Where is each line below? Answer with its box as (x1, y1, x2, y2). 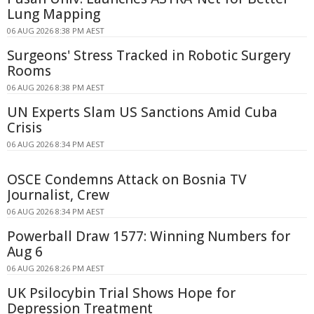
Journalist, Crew (7, 186, 109, 205)
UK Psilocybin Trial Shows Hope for (7, 284, 235, 303)
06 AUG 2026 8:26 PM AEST (7, 263, 104, 274)
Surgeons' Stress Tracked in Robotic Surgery (7, 46, 291, 65)
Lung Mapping (7, 5, 100, 24)
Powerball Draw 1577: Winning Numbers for (7, 227, 290, 246)
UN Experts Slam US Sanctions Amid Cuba (7, 103, 278, 122)
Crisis (7, 118, 42, 137)
